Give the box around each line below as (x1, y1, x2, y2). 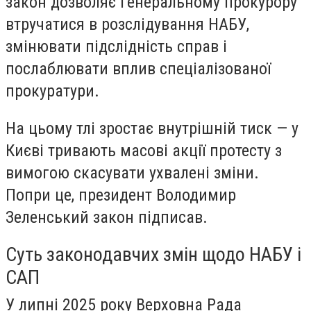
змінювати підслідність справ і (6, 36, 227, 56)
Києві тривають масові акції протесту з (6, 140, 282, 160)
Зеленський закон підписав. (6, 207, 208, 227)
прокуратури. (6, 81, 99, 101)
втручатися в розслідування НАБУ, (6, 14, 249, 34)
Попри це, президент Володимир (6, 185, 236, 205)
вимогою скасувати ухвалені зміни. (6, 162, 259, 183)
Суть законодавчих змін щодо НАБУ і (6, 243, 301, 267)
